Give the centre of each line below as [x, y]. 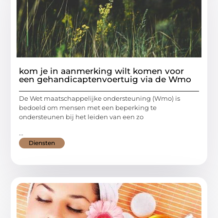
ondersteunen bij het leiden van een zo [82, 117]
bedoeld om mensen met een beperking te [88, 108]
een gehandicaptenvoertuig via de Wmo [105, 80]
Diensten [42, 143]
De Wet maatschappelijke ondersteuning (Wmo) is [100, 99]
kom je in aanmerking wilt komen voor [102, 71]
